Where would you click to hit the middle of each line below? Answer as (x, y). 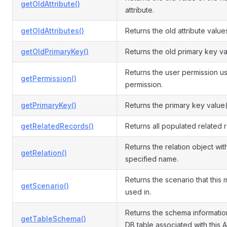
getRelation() (44, 153)
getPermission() (49, 78)
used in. (138, 192)
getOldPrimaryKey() (55, 51)
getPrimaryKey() (49, 105)
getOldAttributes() (52, 31)
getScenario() (45, 186)
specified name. (152, 159)
